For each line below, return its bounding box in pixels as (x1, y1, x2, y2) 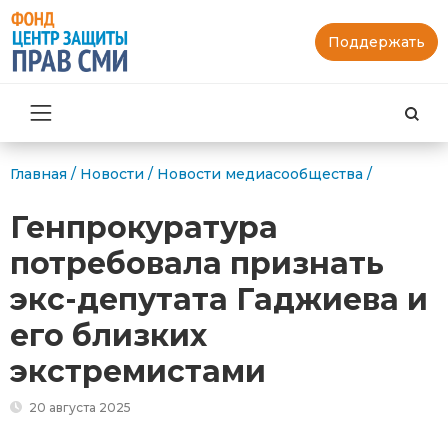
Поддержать (328, 32, 425, 51)
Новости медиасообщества (157, 165, 363, 184)
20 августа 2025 (26, 400, 131, 416)
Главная (10, 165, 67, 184)
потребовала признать (10, 245, 384, 283)
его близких (10, 317, 207, 355)
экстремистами (10, 353, 266, 391)
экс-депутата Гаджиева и (10, 281, 428, 319)
